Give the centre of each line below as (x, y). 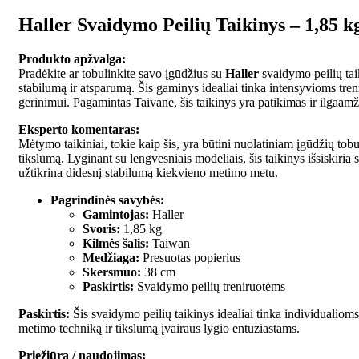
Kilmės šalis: (116, 244)
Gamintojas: (116, 215)
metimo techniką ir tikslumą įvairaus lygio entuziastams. (159, 329)
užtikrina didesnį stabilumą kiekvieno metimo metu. (148, 173)
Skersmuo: (112, 272)
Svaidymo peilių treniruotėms (210, 287)
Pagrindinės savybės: (107, 200)
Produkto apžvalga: (72, 59)
